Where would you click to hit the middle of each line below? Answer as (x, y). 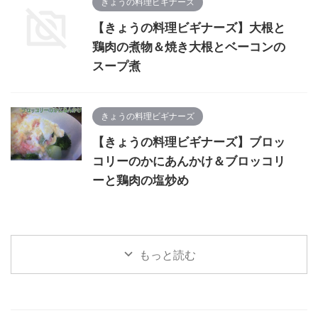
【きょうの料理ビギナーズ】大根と (189, 28)
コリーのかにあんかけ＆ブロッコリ (189, 161)
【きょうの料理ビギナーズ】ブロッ (189, 142)
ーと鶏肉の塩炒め (141, 180)
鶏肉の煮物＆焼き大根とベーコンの (189, 47)
